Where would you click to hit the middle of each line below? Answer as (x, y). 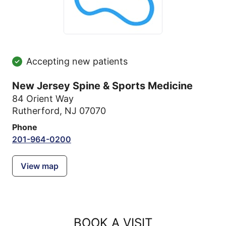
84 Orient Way (43, 99)
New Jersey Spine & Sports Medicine (102, 86)
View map (40, 166)
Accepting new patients (77, 61)
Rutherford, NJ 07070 (59, 111)
